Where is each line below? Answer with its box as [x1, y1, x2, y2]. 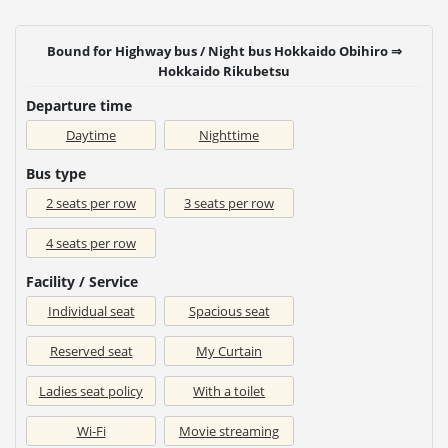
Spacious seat [188, 301, 270, 320]
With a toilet [193, 381, 265, 400]
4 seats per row [46, 233, 136, 252]
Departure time [26, 95, 132, 115]
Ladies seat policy [39, 381, 143, 400]
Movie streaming [179, 421, 279, 440]
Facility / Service [26, 271, 138, 291]
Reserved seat [49, 341, 133, 360]
